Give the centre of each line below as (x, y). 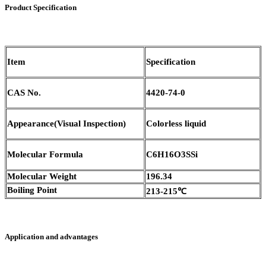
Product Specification (41, 8)
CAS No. (24, 93)
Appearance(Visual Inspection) (66, 124)
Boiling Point (32, 190)
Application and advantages (51, 237)
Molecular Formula (45, 155)
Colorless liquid (176, 124)
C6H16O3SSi (172, 155)
